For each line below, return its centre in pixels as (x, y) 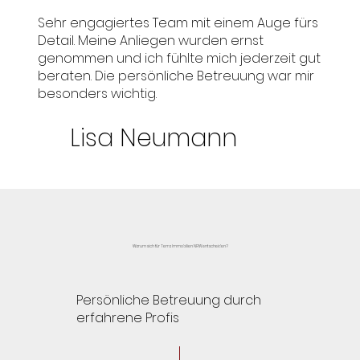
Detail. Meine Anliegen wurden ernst (150, 40)
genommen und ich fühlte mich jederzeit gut (179, 58)
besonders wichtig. (97, 93)
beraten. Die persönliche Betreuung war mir (176, 76)
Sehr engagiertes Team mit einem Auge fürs (178, 22)
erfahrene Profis (128, 317)
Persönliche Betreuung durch (169, 300)
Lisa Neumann (154, 138)
